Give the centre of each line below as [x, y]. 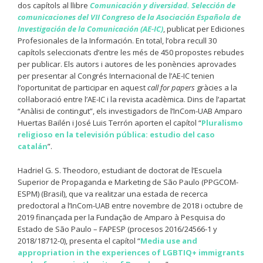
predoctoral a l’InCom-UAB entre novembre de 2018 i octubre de [130, 205]
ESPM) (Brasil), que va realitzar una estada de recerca [113, 193]
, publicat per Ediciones [204, 29]
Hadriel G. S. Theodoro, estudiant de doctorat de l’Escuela [120, 170]
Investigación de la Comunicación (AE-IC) [90, 29]
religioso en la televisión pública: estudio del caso [116, 135]
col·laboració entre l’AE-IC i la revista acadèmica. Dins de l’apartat [131, 100]
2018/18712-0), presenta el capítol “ [79, 240]
